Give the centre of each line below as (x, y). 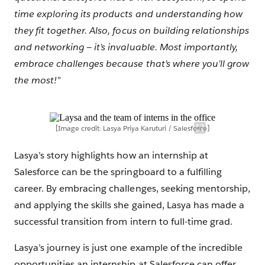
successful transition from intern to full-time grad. (123, 221)
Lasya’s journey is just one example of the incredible (129, 247)
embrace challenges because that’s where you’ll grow (132, 63)
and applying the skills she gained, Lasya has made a (129, 205)
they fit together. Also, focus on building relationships (132, 30)
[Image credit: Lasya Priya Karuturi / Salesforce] (132, 128)
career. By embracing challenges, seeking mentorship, (132, 188)
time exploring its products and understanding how (128, 14)
